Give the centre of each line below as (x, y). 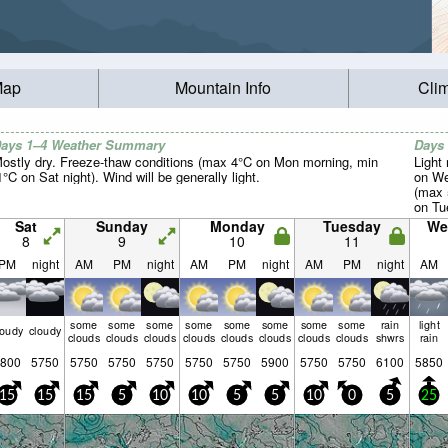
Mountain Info (223, 88)
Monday (237, 226)
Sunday (122, 226)
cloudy (45, 330)
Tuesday (352, 226)
